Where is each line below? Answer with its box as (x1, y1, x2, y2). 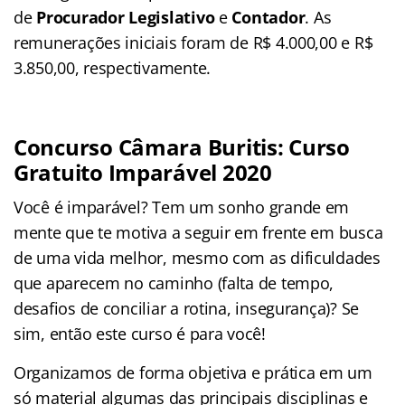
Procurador (36, 6, 125, 29)
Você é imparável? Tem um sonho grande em (14, 196, 350, 219)
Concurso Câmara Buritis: (14, 132, 289, 163)
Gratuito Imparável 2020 (14, 157, 272, 188)
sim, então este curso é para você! (14, 323, 266, 345)
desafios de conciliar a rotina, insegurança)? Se (14, 297, 360, 320)
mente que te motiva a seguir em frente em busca (14, 221, 383, 244)
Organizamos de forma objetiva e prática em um (14, 362, 372, 384)
